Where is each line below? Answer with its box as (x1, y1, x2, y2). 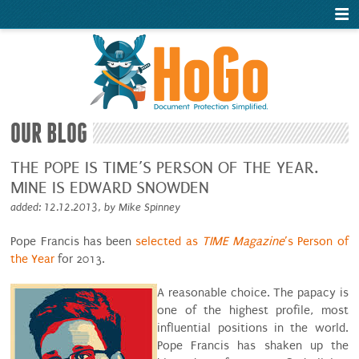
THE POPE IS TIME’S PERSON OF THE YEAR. (10, 157, 319, 178)
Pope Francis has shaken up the (157, 338, 349, 353)
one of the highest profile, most (157, 303, 349, 317)
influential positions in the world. (157, 321, 349, 335)
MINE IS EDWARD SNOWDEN (10, 177, 210, 198)
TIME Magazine (201, 234, 285, 248)
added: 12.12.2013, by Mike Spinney (10, 201, 181, 214)
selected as (135, 234, 202, 248)
